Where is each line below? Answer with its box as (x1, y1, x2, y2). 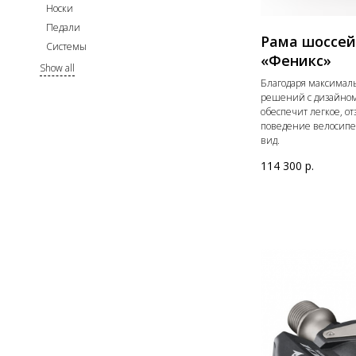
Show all (40, 61, 75, 75)
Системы (46, 40, 87, 53)
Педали (46, 21, 80, 34)
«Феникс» (260, 51, 331, 71)
